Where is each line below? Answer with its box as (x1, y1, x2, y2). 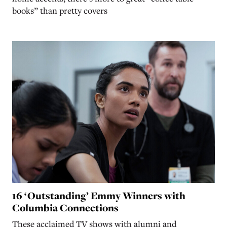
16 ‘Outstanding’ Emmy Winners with (12, 188, 185, 203)
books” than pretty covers (12, 4, 107, 16)
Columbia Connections (12, 201, 119, 215)
